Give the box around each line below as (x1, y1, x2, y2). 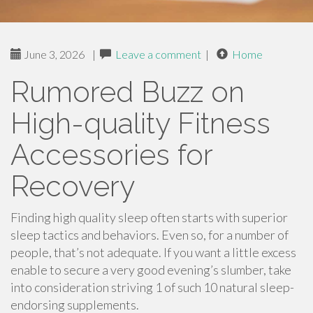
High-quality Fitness (10, 106, 270, 140)
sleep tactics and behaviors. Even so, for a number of (10, 227, 289, 242)
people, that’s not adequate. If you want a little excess (10, 245, 296, 260)
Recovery (10, 169, 135, 203)
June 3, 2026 (22, 48, 85, 61)
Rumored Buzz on (10, 75, 245, 109)
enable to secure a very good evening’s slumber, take (10, 262, 291, 277)
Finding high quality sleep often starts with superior (10, 210, 288, 225)
